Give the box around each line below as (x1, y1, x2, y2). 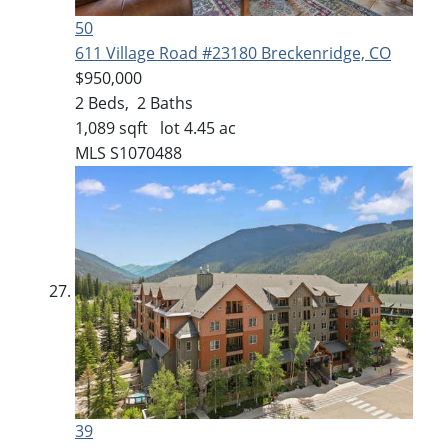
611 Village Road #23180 (75, 41, 261, 64)
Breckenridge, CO (261, 41, 391, 64)
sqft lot (115, 116, 184, 139)
